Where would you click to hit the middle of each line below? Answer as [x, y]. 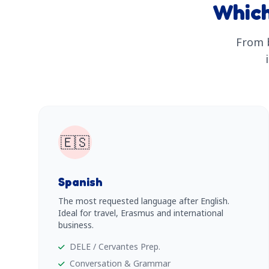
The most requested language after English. [144, 201]
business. [76, 225]
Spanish [80, 182]
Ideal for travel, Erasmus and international [141, 213]
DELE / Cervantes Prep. [115, 246]
